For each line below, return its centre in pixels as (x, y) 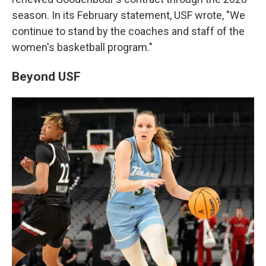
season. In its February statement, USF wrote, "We (129, 15)
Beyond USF (46, 76)
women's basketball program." (82, 47)
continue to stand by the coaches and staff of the (128, 31)
